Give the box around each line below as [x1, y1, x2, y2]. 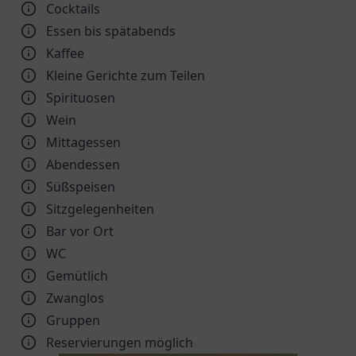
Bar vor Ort [46, 222, 114, 240]
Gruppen [46, 311, 100, 329]
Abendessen [46, 156, 120, 173]
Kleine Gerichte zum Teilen [46, 67, 205, 84]
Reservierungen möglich [46, 334, 193, 351]
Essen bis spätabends [46, 22, 176, 40]
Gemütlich [46, 267, 108, 284]
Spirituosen [46, 89, 115, 106]
